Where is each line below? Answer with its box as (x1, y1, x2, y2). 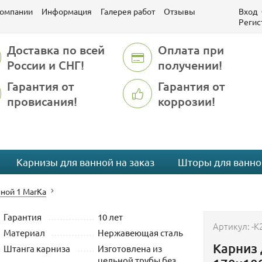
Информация (42, 6, 92, 16)
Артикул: (213, 220, 251, 232)
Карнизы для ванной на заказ (16, 156, 154, 168)
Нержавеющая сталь (98, 227, 183, 238)
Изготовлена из (98, 243, 162, 254)
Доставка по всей (6, 42, 105, 57)
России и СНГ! (6, 57, 84, 73)
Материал (4, 227, 45, 238)
